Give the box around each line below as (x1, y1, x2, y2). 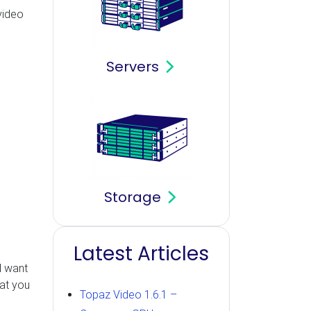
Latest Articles (74, 240, 209, 267)
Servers (106, 57, 160, 76)
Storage (104, 187, 162, 207)
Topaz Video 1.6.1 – (80, 288, 177, 301)
